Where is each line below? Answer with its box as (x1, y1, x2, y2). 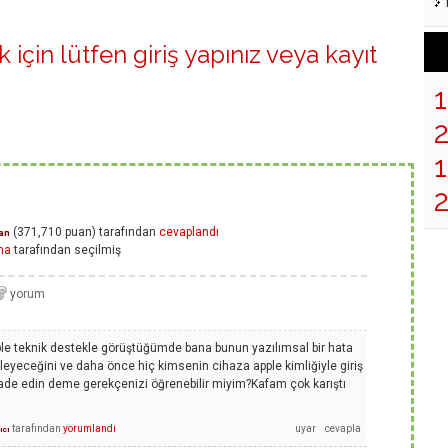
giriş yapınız (133, 40, 261, 70)
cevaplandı (159, 225, 219, 240)
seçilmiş (74, 243, 121, 258)
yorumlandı (63, 422, 116, 434)
